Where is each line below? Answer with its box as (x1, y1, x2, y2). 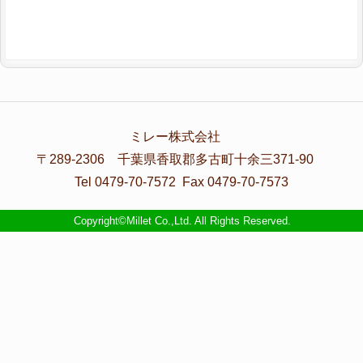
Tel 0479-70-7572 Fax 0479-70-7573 (75, 174, 288, 189)
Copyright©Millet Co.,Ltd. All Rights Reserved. (74, 214, 292, 227)
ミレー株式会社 (130, 129, 233, 143)
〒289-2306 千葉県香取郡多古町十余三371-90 (36, 152, 327, 166)
